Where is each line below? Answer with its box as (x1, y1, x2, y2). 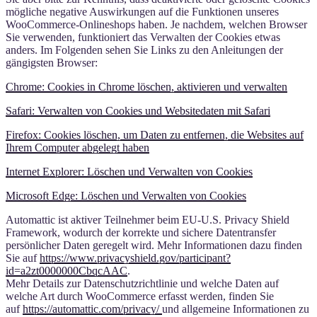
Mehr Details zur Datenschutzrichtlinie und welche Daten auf (6, 277, 279, 289)
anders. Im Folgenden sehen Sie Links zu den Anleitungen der (6, 43, 283, 56)
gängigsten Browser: (6, 56, 98, 69)
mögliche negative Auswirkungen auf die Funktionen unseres (6, 5, 279, 18)
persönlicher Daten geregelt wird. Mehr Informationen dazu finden (6, 238, 302, 251)
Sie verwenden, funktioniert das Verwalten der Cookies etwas (6, 30, 280, 43)
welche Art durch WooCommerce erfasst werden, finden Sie (6, 289, 274, 302)
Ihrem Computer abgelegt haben (6, 141, 149, 154)
